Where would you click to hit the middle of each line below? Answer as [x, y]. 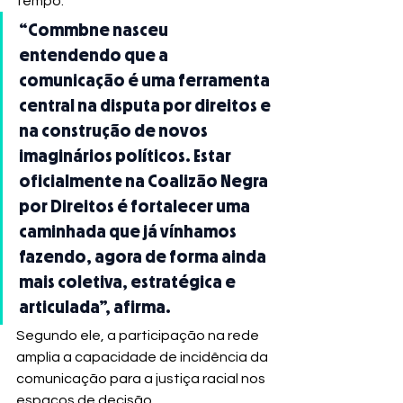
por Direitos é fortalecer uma [136, 206]
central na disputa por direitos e [146, 106]
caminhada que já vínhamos [129, 232]
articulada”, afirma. [95, 307]
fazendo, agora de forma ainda [144, 257]
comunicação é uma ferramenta [146, 81]
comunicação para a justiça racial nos [142, 379]
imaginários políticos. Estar [126, 156]
